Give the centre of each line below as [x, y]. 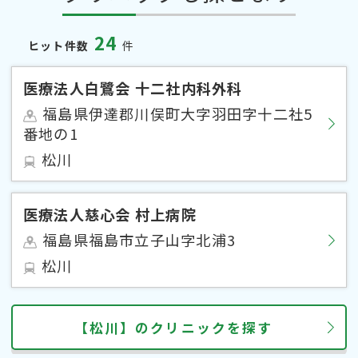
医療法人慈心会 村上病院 [110, 215]
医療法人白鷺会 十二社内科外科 [133, 88]
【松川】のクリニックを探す [173, 327]
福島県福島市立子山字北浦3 [139, 240]
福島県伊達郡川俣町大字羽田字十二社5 [178, 114]
